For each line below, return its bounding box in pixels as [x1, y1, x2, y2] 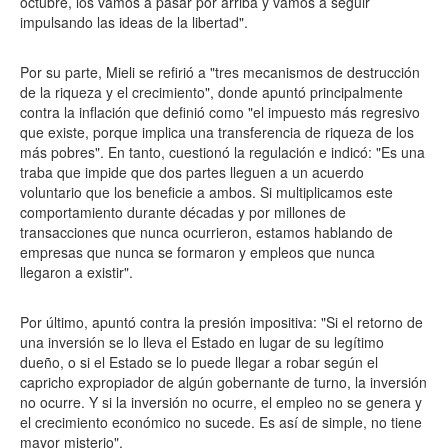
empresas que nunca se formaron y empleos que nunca [20, 242, 375, 262]
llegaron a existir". [20, 262, 133, 282]
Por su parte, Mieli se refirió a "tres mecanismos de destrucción [20, 62, 420, 82]
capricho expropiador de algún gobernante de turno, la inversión [20, 372, 427, 392]
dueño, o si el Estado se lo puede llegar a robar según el [20, 352, 378, 372]
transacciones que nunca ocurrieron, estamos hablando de [20, 222, 393, 242]
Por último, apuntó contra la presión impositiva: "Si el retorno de [20, 312, 423, 332]
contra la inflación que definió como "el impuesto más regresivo [20, 102, 420, 122]
